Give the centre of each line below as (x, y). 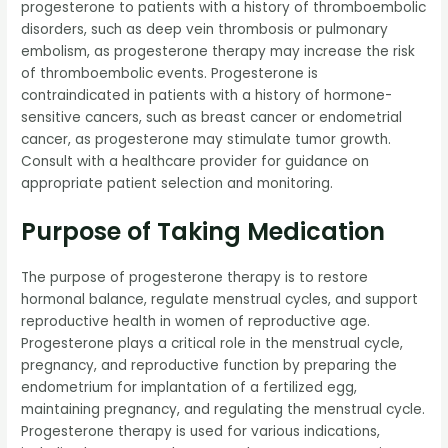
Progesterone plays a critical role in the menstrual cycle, (212, 344)
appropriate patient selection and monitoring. (177, 183)
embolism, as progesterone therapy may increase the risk (218, 51)
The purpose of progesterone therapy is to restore (195, 278)
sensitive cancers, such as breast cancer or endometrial (212, 117)
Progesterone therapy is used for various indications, (201, 432)
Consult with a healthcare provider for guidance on (195, 161)
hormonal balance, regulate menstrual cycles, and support (220, 300)
